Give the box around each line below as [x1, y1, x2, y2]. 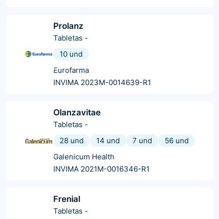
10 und [60, 49, 83, 59]
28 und [60, 135, 84, 145]
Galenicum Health [53, 152, 114, 161]
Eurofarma [53, 65, 89, 75]
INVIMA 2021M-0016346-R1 [53, 164, 150, 174]
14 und [96, 135, 120, 145]
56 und [165, 135, 189, 145]
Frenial [53, 194, 80, 204]
